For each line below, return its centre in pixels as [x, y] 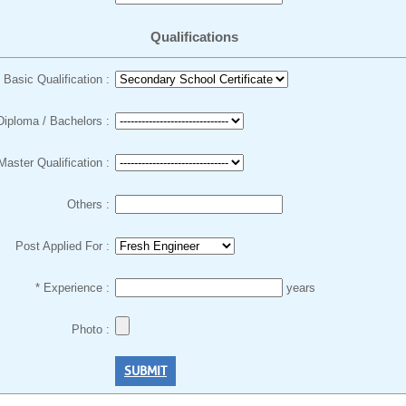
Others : [88, 204]
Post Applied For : [63, 246]
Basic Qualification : [57, 79]
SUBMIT [145, 371]
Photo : [91, 329]
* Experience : [72, 288]
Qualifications [194, 37]
